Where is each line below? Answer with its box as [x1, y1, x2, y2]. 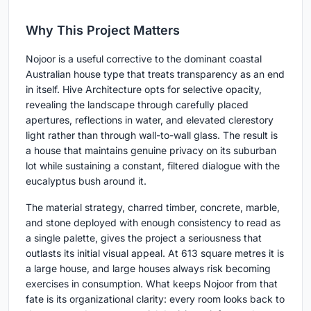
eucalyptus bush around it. [26, 174, 146, 187]
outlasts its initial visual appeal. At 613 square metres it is [26, 246, 284, 259]
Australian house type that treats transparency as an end [26, 67, 285, 80]
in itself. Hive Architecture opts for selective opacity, [26, 83, 262, 95]
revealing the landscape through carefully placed [26, 98, 249, 110]
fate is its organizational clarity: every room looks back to [26, 292, 285, 305]
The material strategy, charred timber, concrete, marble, [26, 201, 280, 213]
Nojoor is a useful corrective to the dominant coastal [26, 52, 262, 65]
